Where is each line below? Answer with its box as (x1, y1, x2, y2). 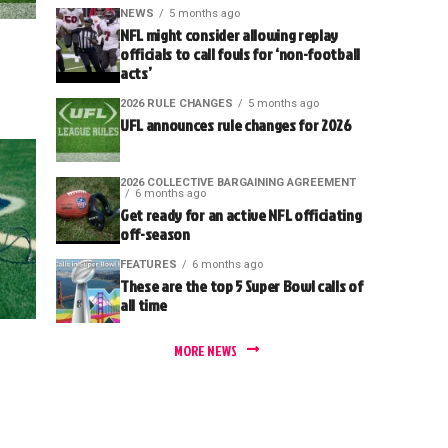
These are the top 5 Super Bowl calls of (120, 275, 363, 297)
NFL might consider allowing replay (120, 24, 339, 46)
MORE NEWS (173, 341, 237, 360)
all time (120, 294, 167, 316)
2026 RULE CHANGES (120, 97, 233, 110)
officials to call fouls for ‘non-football (120, 43, 360, 65)
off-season (120, 223, 190, 245)
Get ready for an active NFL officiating (120, 204, 362, 226)
